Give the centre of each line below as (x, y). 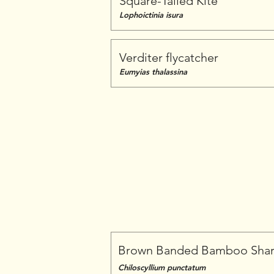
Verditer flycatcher (169, 57)
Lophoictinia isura (151, 15)
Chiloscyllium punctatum (162, 267)
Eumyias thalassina (153, 72)
